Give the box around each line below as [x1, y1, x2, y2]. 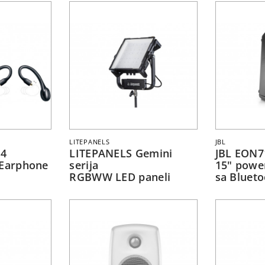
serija [69, 157, 99, 172]
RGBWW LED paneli [69, 169, 171, 184]
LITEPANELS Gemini [69, 146, 173, 160]
